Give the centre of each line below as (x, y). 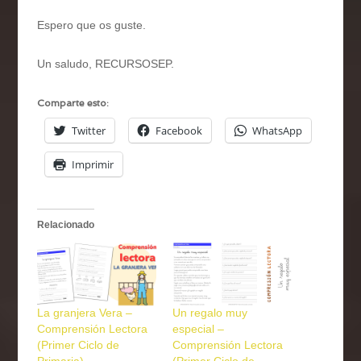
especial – (198, 329)
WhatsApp (278, 131)
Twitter (89, 131)
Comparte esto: (73, 104)
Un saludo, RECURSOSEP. (106, 64)
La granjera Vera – (85, 313)
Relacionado (66, 225)
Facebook (179, 131)
